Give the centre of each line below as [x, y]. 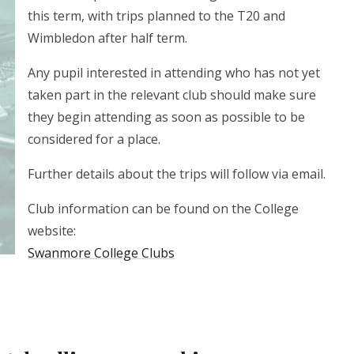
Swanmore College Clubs [102, 252]
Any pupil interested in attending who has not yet [174, 72]
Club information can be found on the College [164, 208]
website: [52, 230]
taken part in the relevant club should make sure [172, 94]
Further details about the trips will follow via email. [177, 173]
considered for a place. [94, 139]
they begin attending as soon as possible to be [167, 117]
